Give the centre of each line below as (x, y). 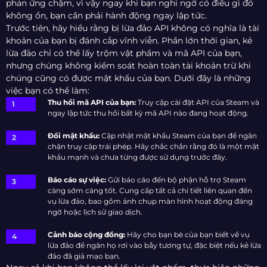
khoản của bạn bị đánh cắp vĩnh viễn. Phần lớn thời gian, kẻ (129, 41)
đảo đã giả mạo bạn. (84, 256)
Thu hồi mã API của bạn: (92, 103)
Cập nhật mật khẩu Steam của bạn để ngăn (178, 136)
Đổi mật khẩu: (74, 136)
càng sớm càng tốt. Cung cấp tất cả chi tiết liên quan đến (150, 191)
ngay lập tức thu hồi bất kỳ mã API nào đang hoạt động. (148, 113)
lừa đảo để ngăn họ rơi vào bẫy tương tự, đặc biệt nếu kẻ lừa (154, 246)
